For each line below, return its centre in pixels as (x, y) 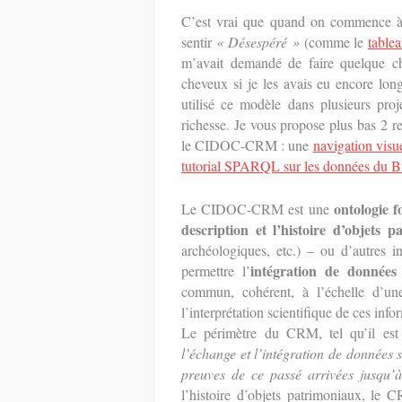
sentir (199, 42)
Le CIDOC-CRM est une (258, 209)
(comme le (333, 42)
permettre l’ (216, 271)
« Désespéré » (258, 42)
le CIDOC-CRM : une (247, 145)
